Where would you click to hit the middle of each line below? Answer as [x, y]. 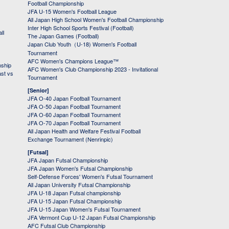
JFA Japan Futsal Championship [68, 160]
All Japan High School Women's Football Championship [96, 20]
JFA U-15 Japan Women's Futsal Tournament [84, 209]
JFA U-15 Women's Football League [72, 12]
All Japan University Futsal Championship [79, 185]
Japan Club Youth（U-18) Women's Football [82, 44]
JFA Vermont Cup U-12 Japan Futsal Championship [91, 217]
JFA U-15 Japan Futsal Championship [75, 201]
